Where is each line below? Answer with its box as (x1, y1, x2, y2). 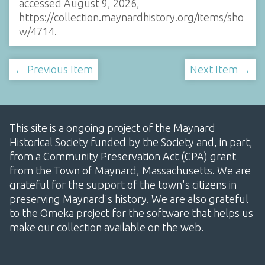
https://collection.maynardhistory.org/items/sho (19, 11, 244, 23)
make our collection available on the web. (9, 221, 203, 233)
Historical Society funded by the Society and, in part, (9, 135, 253, 148)
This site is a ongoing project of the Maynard (9, 121, 215, 134)
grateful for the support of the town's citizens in (9, 178, 237, 190)
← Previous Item (14, 63, 93, 76)
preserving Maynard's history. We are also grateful (9, 192, 248, 205)
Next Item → (190, 63, 251, 76)
